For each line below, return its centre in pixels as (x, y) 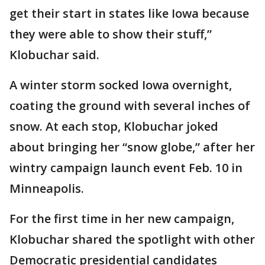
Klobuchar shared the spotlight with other (132, 239)
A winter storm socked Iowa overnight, (121, 85)
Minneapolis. (47, 188)
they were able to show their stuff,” (111, 34)
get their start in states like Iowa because (129, 13)
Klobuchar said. (54, 55)
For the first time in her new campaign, (122, 219)
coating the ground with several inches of (130, 106)
